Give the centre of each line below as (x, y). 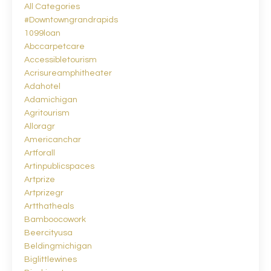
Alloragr (40, 126)
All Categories (52, 6)
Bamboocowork (55, 219)
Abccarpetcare (54, 46)
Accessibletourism (60, 60)
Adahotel (42, 86)
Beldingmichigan (58, 246)
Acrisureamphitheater (68, 73)
